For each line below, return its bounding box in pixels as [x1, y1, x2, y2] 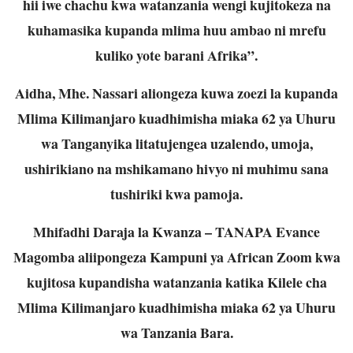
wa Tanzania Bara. [120, 321, 233, 343]
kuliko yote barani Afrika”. [95, 44, 258, 65]
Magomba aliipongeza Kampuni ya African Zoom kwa [13, 246, 340, 267]
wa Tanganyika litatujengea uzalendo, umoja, [40, 132, 313, 154]
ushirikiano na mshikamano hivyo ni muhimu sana [24, 158, 329, 179]
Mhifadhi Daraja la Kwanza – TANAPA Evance [33, 221, 320, 242]
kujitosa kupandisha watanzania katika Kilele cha [26, 271, 327, 292]
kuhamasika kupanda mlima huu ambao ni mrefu [27, 19, 326, 40]
